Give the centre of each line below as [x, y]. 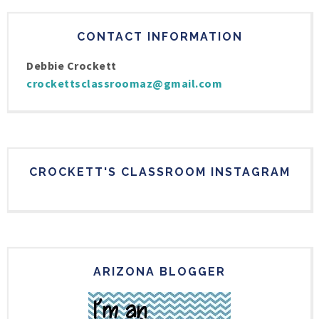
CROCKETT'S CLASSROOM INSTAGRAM [159, 172]
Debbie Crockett [72, 66]
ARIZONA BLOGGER [159, 272]
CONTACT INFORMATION [159, 37]
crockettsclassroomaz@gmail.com [124, 84]
